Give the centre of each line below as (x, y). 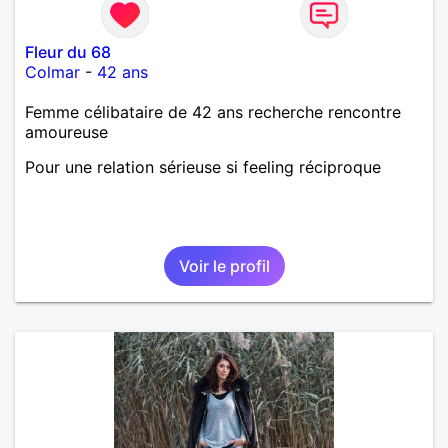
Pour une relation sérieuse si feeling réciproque (203, 166)
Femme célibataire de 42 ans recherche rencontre (213, 111)
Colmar (52, 71)
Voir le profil (224, 265)
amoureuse (66, 131)
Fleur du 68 (68, 51)
